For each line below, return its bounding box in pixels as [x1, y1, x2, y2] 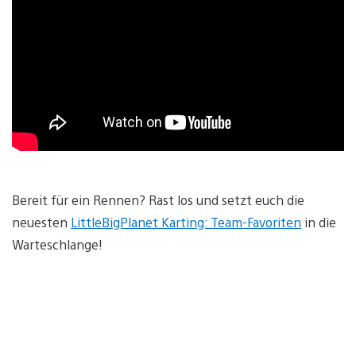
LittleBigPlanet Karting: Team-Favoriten [71, 213, 301, 230]
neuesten [12, 213, 71, 230]
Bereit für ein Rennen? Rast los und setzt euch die [12, 191, 304, 208]
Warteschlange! [12, 235, 103, 253]
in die [301, 213, 336, 230]
